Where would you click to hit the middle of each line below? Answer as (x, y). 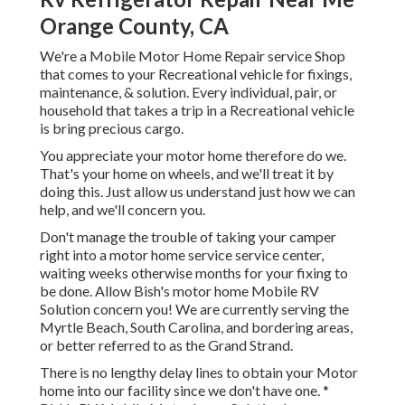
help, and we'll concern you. (122, 210)
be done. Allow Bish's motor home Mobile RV (179, 291)
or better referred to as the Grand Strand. (166, 345)
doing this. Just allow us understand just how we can (198, 192)
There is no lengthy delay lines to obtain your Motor (199, 372)
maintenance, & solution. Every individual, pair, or (188, 92)
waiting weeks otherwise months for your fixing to (194, 273)
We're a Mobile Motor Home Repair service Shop (193, 56)
